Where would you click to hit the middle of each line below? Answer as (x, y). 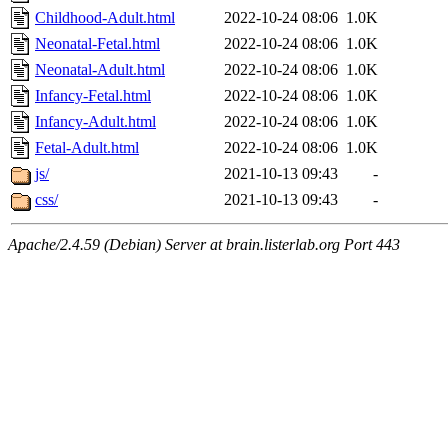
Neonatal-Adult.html (100, 70)
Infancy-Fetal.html (93, 96)
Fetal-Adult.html (87, 148)
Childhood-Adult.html (105, 18)
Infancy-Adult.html (95, 122)
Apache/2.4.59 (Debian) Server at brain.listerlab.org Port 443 (204, 245)
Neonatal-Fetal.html (97, 44)
